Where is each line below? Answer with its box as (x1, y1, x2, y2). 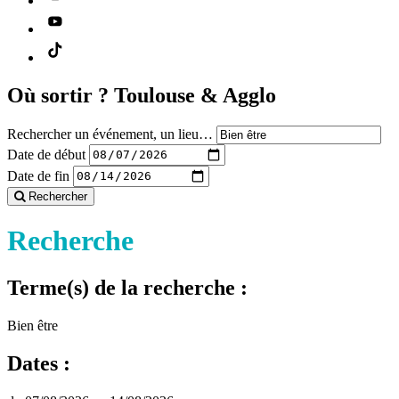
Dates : (7, 352, 70, 376)
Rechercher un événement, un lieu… (7, 126, 213, 142)
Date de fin (7, 167, 69, 183)
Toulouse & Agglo (114, 83, 276, 107)
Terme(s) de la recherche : (7, 276, 248, 300)
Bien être (7, 318, 58, 334)
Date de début (7, 146, 85, 162)
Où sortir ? (7, 83, 114, 107)
